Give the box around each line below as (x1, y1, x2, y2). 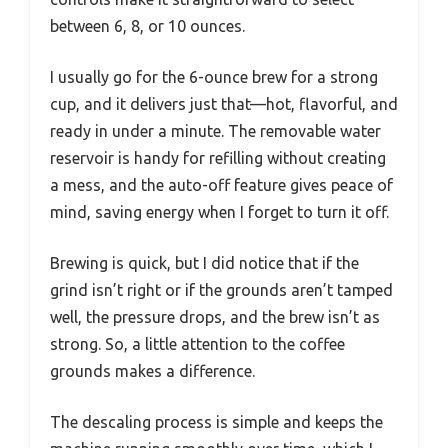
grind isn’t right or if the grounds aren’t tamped (50, 280, 393, 299)
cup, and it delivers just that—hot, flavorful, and (50, 94, 398, 113)
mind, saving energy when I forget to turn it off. (50, 202, 389, 221)
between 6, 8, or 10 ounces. (50, 16, 245, 35)
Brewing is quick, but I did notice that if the (50, 253, 359, 272)
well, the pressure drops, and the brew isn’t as (50, 307, 380, 326)
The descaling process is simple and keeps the (50, 412, 383, 431)
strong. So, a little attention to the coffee (50, 334, 345, 353)
